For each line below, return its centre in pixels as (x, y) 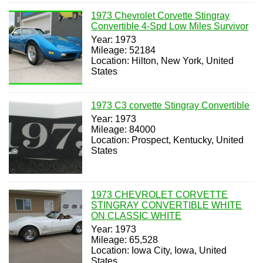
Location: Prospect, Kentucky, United (168, 140)
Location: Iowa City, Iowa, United (159, 251)
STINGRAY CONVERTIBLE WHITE (167, 205)
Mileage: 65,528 (125, 240)
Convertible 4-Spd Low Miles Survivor (170, 26)
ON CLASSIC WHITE (136, 216)
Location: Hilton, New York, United (163, 61)
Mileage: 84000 (124, 129)
